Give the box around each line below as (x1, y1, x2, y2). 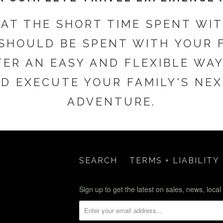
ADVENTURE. (67, 95, 156, 108)
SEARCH (79, 155, 117, 165)
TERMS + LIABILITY (129, 155, 220, 165)
